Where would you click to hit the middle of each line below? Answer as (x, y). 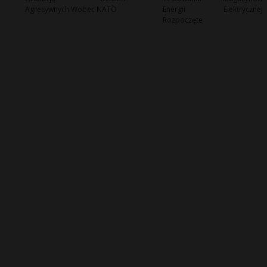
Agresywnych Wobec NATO (71, 10)
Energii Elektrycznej (212, 10)
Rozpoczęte (182, 20)
